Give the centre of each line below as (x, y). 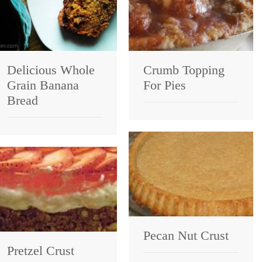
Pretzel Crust (41, 250)
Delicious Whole (51, 70)
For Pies (165, 85)
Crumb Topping (184, 70)
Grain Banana (43, 85)
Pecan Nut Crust (186, 235)
